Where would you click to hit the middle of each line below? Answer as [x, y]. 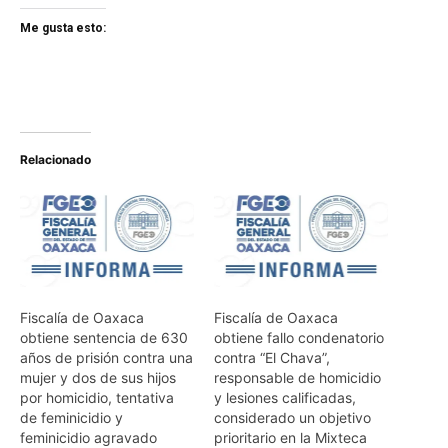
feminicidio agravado [88, 437]
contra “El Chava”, [272, 357]
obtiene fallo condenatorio [299, 337]
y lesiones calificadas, [285, 397]
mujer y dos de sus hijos [98, 377]
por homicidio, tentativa [97, 397]
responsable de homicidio [297, 377]
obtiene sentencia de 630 [104, 337]
